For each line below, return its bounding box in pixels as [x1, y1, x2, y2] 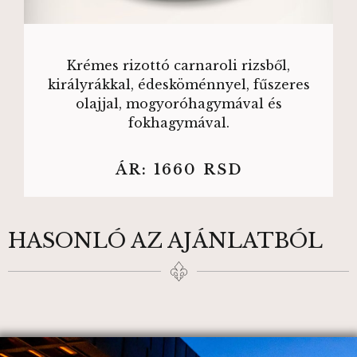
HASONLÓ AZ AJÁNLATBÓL [8, 228, 323, 254]
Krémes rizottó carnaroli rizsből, [67, 57, 290, 73]
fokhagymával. [127, 114, 229, 131]
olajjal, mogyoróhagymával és [75, 95, 282, 112]
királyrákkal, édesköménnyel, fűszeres [47, 76, 310, 92]
